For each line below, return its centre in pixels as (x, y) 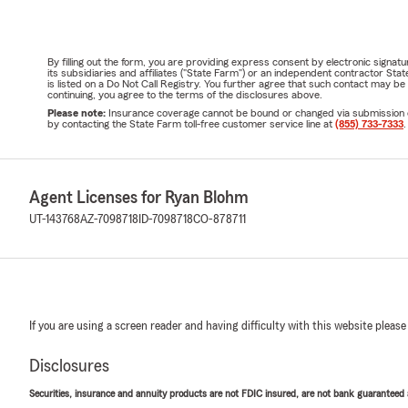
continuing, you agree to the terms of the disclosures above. (185, 94)
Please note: (78, 112)
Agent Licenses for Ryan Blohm (139, 197)
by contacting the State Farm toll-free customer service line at (191, 123)
